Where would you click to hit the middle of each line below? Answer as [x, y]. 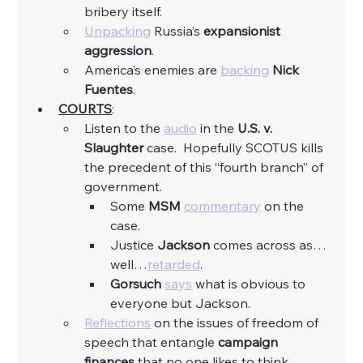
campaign [250, 342]
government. [125, 187]
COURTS [85, 109]
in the [218, 128]
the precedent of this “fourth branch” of [206, 167]
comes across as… [269, 245]
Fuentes [109, 90]
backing [245, 70]
